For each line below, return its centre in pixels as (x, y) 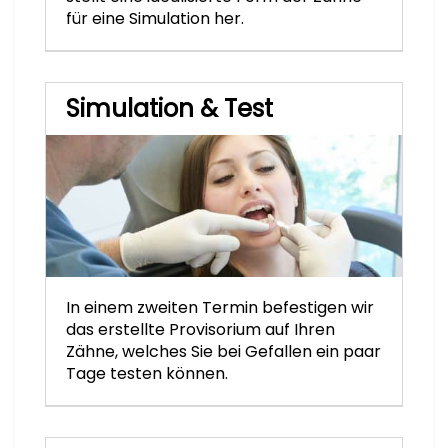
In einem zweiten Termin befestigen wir (220, 308)
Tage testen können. (147, 374)
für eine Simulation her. (155, 18)
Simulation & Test (169, 108)
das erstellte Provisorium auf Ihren (200, 330)
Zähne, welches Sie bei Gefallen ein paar (223, 352)
